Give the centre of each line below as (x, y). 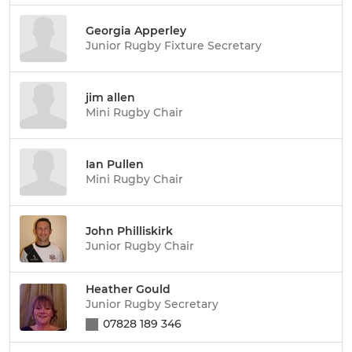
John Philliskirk (129, 231)
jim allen (110, 97)
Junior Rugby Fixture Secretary (174, 45)
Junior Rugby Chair (140, 246)
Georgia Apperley (136, 30)
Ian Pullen (115, 164)
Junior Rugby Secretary (152, 304)
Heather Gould (128, 289)
